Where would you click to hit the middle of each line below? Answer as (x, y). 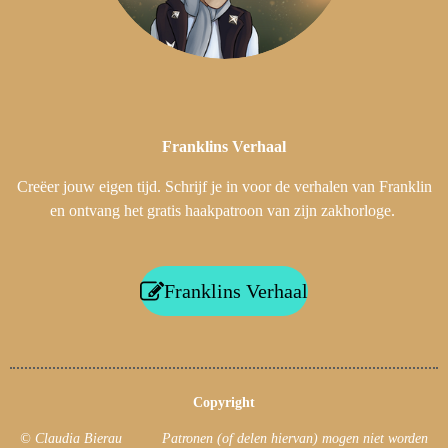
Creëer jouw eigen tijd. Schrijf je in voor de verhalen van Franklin (224, 187)
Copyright (224, 402)
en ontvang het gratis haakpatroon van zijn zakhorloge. (224, 211)
